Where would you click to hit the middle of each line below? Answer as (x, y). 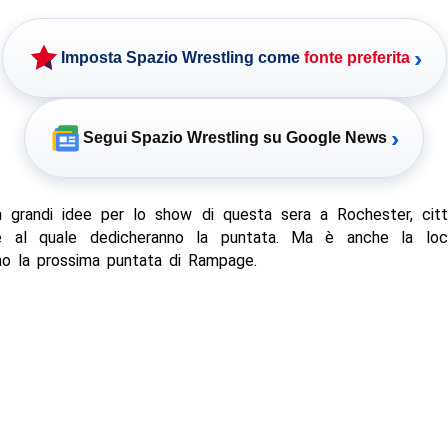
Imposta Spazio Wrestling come (182, 58)
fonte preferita (356, 58)
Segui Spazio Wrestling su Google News (235, 138)
